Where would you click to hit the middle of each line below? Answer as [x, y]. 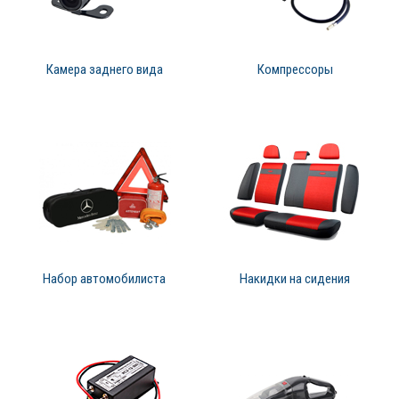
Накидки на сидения [295, 279]
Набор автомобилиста [104, 279]
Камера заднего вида [104, 70]
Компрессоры [295, 70]
